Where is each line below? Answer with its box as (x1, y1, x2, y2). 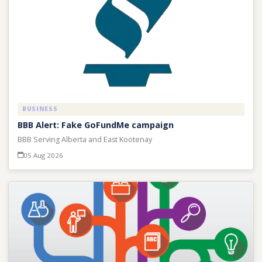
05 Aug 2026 (23, 151, 63, 160)
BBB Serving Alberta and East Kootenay (17, 135, 152, 145)
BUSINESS (22, 105, 58, 113)
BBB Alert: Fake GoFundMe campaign (17, 119, 174, 130)
